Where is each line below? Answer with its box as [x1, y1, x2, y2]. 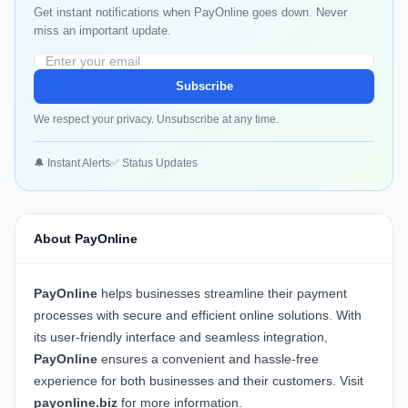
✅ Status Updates [110, 157, 198, 170]
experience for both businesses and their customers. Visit [34, 373, 363, 389]
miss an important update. [34, 24, 171, 38]
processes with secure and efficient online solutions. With [34, 308, 362, 323]
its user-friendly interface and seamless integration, [34, 330, 328, 345]
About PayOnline [34, 231, 138, 247]
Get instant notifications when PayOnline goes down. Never [34, 5, 347, 20]
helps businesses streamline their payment [97, 286, 347, 301]
